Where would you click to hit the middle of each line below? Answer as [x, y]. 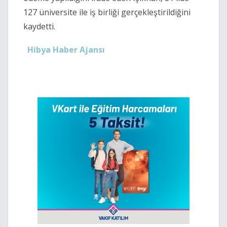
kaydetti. [39, 27]
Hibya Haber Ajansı [66, 50]
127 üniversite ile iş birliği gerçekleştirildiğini [107, 12]
